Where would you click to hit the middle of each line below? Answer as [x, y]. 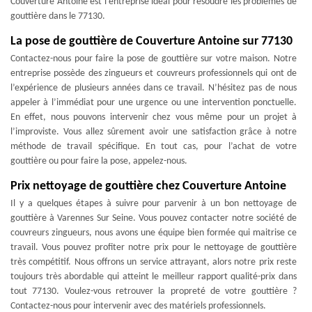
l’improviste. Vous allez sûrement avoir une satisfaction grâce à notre [154, 132]
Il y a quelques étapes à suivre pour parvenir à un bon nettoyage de [154, 204]
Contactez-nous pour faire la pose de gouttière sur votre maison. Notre [154, 59]
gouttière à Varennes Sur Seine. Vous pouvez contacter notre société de [154, 218]
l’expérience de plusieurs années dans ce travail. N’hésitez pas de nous [154, 88]
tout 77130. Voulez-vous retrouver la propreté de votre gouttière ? [154, 291]
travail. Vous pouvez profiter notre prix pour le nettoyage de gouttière [154, 248]
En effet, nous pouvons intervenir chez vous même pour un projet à [154, 117]
